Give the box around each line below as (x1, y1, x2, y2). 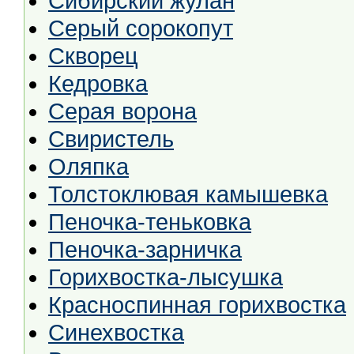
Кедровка (48, 71, 148, 96)
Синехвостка (48, 320, 184, 345)
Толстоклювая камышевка (48, 182, 328, 207)
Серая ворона (48, 99, 197, 124)
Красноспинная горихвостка (48, 292, 346, 318)
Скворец (48, 43, 138, 69)
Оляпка (48, 154, 129, 179)
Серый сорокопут (48, 16, 233, 41)
